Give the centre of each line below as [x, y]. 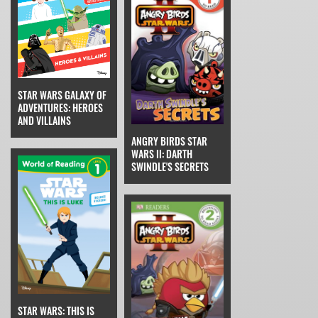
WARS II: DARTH [162, 154]
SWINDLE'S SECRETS [170, 167]
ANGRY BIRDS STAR [169, 141]
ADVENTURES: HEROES [60, 108]
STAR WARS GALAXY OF [62, 95]
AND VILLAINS [44, 121]
